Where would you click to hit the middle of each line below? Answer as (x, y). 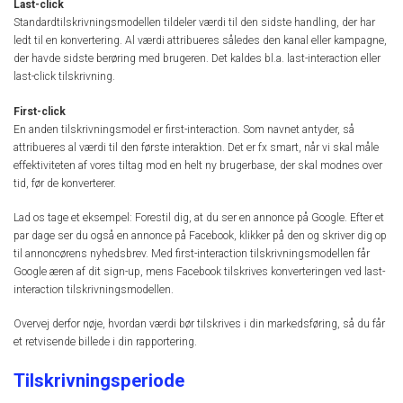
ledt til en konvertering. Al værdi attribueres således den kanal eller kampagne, (200, 41)
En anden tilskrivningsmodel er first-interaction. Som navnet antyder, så (184, 129)
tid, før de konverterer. (65, 183)
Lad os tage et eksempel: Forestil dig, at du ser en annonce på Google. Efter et (199, 217)
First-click (40, 111)
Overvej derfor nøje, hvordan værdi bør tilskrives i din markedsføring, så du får (199, 324)
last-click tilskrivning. (64, 77)
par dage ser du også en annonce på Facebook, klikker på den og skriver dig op (200, 235)
